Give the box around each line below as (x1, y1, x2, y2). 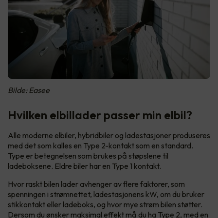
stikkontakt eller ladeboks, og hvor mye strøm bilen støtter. (8, 199, 202, 209)
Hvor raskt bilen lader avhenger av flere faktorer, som (8, 179, 185, 189)
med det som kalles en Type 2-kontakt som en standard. (8, 140, 193, 150)
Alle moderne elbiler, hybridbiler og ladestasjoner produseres (8, 130, 210, 140)
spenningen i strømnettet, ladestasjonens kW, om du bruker (8, 189, 204, 199)
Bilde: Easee (8, 85, 50, 95)
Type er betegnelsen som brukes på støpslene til (8, 150, 168, 161)
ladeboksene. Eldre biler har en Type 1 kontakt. (8, 161, 163, 171)
